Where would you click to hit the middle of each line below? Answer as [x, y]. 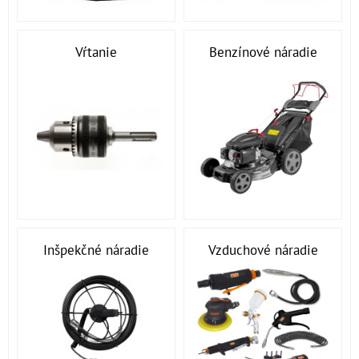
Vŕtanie [96, 52]
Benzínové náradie [263, 52]
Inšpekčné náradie [96, 250]
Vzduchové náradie [263, 250]
